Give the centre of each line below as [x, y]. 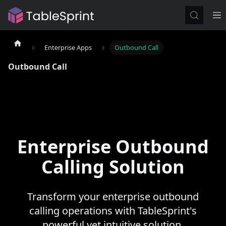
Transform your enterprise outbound [113, 196]
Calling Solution [113, 166]
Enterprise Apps [68, 47]
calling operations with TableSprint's [113, 210]
